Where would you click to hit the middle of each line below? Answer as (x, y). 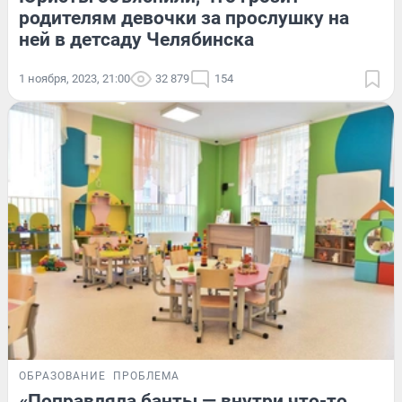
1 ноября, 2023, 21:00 (74, 79)
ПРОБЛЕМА (146, 376)
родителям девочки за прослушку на (184, 18)
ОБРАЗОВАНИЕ (62, 376)
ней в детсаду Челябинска (136, 40)
